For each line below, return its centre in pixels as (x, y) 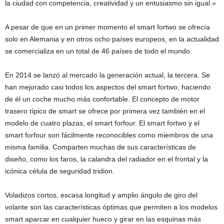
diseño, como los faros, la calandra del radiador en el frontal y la (106, 159)
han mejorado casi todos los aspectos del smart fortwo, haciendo (108, 87)
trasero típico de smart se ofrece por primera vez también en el (105, 111)
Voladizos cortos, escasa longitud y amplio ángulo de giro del (101, 195)
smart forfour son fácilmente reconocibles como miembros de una (109, 135)
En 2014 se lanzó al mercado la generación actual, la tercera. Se (107, 75)
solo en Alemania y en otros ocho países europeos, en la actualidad (112, 39)
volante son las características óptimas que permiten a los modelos (111, 207)
